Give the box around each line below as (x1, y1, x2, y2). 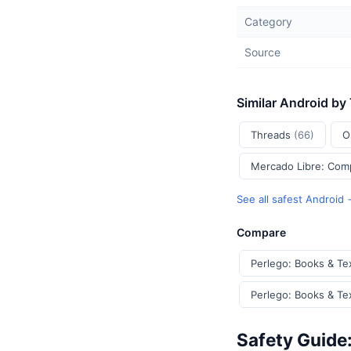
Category (244, 15, 292, 28)
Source (244, 45, 280, 59)
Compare (237, 226, 286, 239)
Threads (251, 128, 294, 141)
